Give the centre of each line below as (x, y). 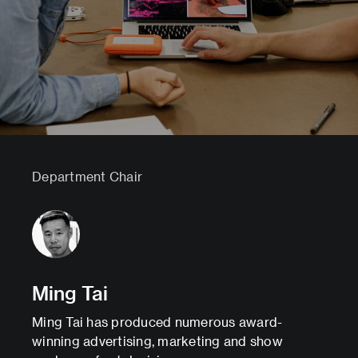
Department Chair (87, 177)
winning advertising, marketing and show (157, 341)
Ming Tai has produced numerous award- (157, 322)
